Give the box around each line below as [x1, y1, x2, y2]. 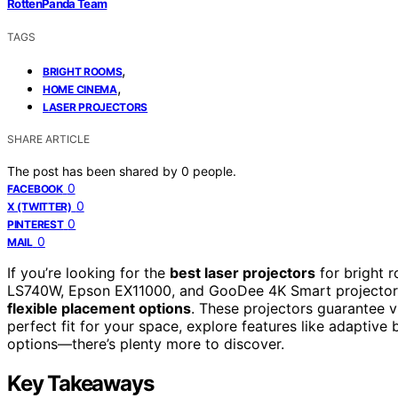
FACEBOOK [7, 181, 63, 195]
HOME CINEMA [43, 82, 117, 96]
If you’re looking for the [7, 263, 170, 282]
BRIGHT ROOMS [43, 64, 123, 78]
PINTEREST [7, 217, 64, 231]
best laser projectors [170, 263, 315, 282]
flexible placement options [7, 298, 191, 317]
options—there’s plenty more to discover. [7, 334, 284, 353]
